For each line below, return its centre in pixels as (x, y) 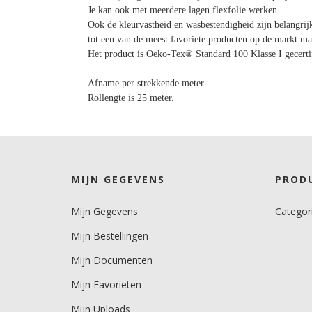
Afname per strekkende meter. (147, 83)
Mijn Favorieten (106, 284)
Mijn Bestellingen (110, 236)
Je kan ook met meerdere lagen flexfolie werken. (185, 10)
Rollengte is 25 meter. (131, 98)
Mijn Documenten (112, 260)
